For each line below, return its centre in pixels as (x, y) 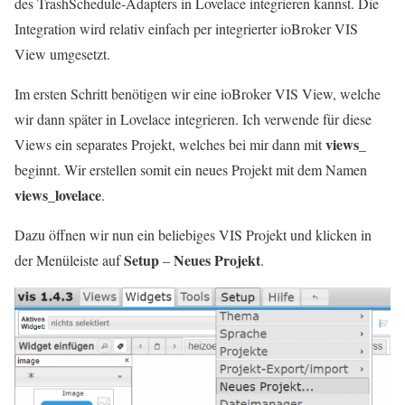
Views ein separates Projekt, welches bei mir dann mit (170, 144)
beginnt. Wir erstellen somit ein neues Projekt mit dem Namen (191, 170)
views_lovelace (58, 195)
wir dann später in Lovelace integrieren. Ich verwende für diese (193, 119)
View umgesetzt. (62, 54)
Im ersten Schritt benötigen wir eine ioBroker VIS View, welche (198, 94)
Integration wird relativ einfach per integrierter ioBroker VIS (186, 28)
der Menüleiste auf (69, 260)
